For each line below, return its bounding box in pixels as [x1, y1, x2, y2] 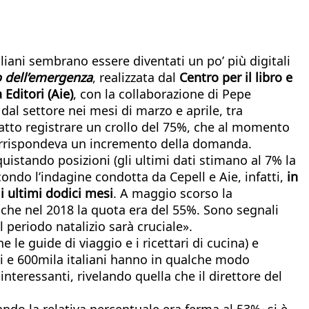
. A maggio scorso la [113, 184, 232, 201]
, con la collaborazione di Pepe [73, 85, 251, 102]
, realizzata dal [92, 68, 179, 86]
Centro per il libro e [179, 68, 292, 86]
